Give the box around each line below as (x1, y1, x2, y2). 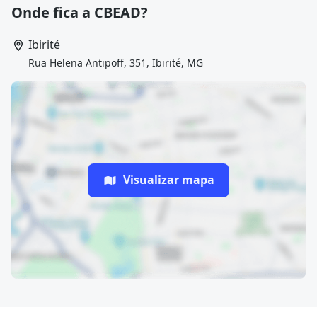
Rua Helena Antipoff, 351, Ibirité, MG (28, 56, 203, 69)
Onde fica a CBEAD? (11, 3, 148, 22)
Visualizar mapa (122, 172, 214, 188)
